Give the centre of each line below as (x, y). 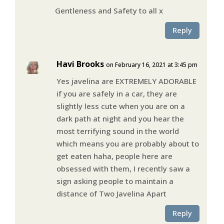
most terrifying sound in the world (117, 131)
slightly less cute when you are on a (120, 106)
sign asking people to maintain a (115, 181)
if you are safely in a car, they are (116, 93)
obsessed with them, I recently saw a (123, 168)
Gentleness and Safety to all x (109, 10)
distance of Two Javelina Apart (111, 193)
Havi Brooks (80, 64)
